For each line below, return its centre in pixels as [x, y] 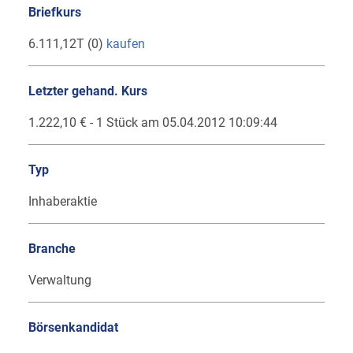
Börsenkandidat [73, 328]
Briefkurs [55, 13]
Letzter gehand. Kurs [88, 91]
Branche [52, 249]
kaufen [126, 44]
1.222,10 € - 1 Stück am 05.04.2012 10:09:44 [153, 123]
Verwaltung [60, 281]
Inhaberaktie [63, 202]
